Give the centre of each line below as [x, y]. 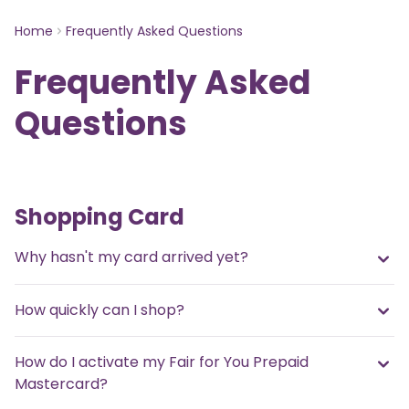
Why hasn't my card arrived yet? [131, 257]
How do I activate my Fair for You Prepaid [162, 362]
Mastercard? [61, 384]
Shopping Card [100, 217]
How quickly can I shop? [100, 309]
